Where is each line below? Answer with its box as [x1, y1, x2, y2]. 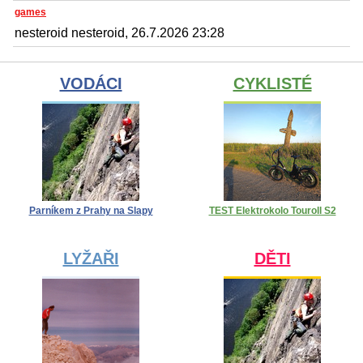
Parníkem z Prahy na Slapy [28, 204, 153, 216]
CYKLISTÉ [233, 74, 312, 92]
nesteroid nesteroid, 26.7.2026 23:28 [15, 25, 224, 40]
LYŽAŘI [62, 249, 119, 267]
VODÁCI [59, 74, 122, 92]
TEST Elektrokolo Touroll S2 [208, 204, 336, 216]
